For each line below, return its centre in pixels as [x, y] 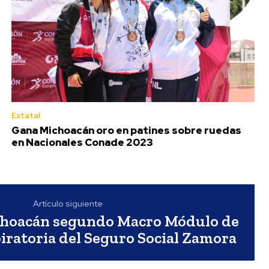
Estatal [26, 115]
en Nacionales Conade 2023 [82, 142]
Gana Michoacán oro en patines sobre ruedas [126, 130]
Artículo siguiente [68, 203]
